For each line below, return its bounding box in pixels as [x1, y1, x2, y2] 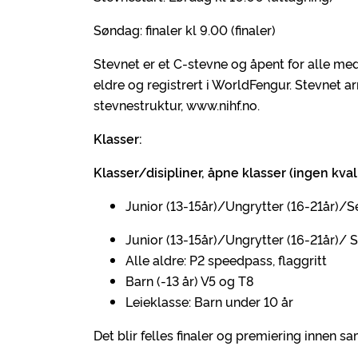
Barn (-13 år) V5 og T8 [125, 272, 254, 289]
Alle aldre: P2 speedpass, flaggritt [125, 251, 327, 268]
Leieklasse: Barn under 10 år [125, 292, 293, 310]
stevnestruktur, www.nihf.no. [93, 96, 260, 113]
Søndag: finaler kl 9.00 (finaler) [93, 21, 276, 38]
